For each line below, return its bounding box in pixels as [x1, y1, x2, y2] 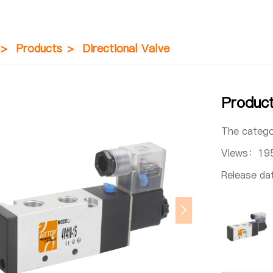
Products [16, 40, 62, 56]
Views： [221, 146, 258, 160]
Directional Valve [82, 40, 169, 56]
